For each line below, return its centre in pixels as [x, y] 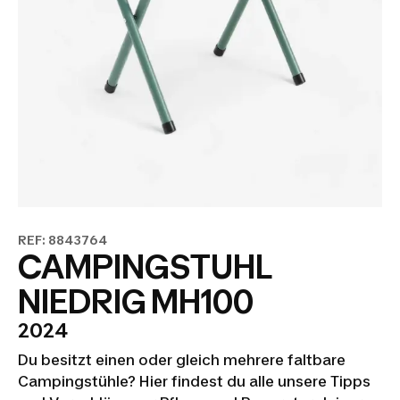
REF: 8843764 [62, 240]
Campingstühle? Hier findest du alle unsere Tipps [194, 381]
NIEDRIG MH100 [136, 302]
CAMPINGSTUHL [145, 267]
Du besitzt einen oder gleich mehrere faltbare [182, 360]
